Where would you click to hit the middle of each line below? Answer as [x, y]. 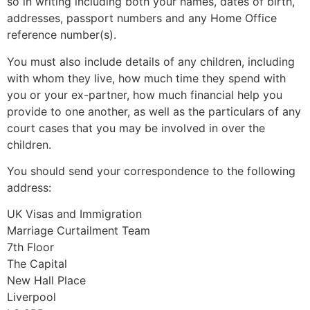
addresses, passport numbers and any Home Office [142, 18]
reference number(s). [62, 35]
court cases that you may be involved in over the [136, 128]
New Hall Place [46, 281]
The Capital [37, 264]
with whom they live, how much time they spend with [146, 78]
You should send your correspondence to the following [151, 171]
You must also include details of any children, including [151, 61]
